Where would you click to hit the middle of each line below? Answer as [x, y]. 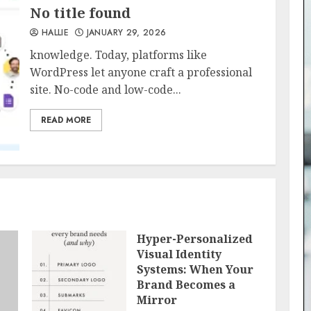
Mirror [157, 300]
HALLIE [54, 33]
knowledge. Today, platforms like [119, 55]
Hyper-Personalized [194, 239]
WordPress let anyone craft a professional [141, 72]
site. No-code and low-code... [106, 90]
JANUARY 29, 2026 [125, 33]
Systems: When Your [195, 269]
